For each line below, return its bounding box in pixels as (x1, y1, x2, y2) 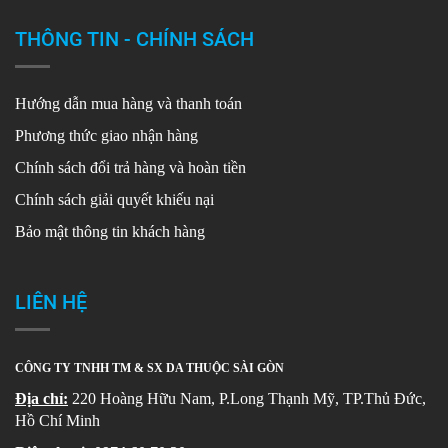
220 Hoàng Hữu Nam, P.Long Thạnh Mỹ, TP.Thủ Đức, (68, 389, 426, 407)
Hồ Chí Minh (15, 411, 100, 429)
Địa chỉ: (15, 389, 68, 407)
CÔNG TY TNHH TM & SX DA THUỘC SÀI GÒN (15, 360, 284, 375)
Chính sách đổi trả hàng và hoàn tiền (15, 158, 246, 176)
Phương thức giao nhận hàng (15, 126, 198, 144)
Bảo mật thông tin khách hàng (15, 222, 205, 240)
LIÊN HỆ (15, 289, 87, 314)
